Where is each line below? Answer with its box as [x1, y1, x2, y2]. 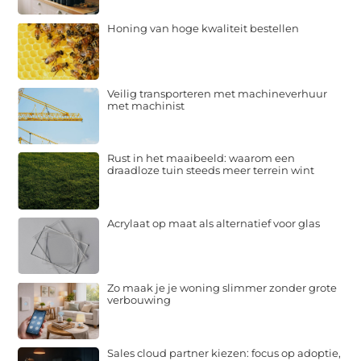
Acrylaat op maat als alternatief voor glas [107, 216, 321, 230]
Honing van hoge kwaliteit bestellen [107, 22, 300, 35]
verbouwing [107, 293, 172, 307]
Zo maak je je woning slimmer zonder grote [107, 281, 338, 295]
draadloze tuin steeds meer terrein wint [107, 164, 315, 177]
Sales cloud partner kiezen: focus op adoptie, [107, 346, 342, 359]
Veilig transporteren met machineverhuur [107, 86, 328, 100]
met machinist [107, 98, 185, 112]
